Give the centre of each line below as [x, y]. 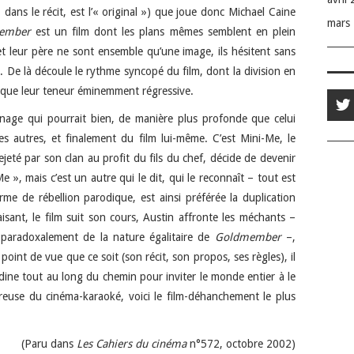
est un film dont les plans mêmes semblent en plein [163, 31]
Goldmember [248, 237]
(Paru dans [49, 343]
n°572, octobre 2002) [243, 343]
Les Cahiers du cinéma [133, 343]
